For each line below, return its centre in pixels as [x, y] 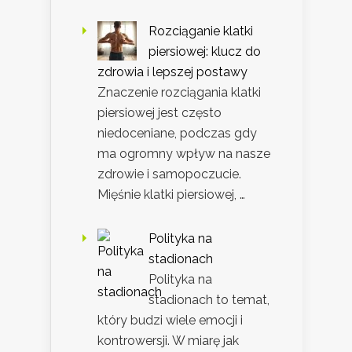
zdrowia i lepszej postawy [172, 72]
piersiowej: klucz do [205, 52]
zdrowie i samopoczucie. [169, 174]
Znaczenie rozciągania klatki [179, 93]
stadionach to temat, [209, 300]
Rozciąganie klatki [201, 31]
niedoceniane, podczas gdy [177, 134]
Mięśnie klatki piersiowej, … [171, 195]
